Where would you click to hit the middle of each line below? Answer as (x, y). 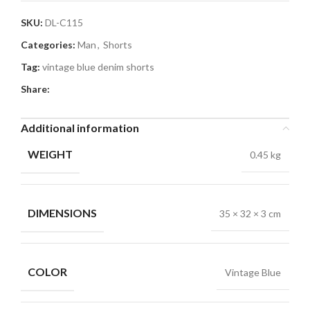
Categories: (48, 45)
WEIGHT (50, 154)
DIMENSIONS (62, 213)
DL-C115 (64, 23)
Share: (35, 89)
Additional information (80, 128)
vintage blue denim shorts (98, 67)
